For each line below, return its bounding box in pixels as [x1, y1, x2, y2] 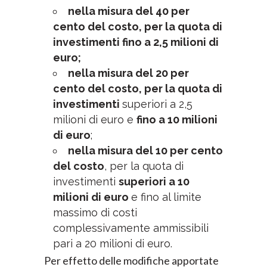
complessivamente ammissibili [53, 222, 209, 234]
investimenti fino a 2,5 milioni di [53, 36, 219, 48]
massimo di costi [53, 206, 137, 219]
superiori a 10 [119, 175, 190, 188]
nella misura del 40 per [68, 5, 190, 17]
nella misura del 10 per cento [68, 144, 223, 157]
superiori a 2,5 [122, 98, 193, 110]
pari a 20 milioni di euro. [53, 237, 172, 250]
